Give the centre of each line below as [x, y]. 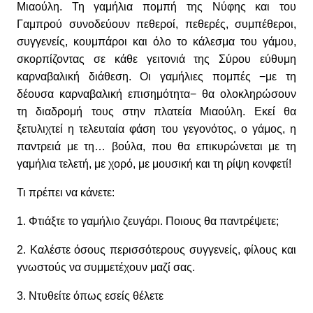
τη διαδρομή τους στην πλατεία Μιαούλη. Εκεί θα [156, 111]
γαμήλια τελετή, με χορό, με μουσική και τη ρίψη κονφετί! [154, 163]
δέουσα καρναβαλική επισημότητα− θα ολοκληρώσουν [156, 94]
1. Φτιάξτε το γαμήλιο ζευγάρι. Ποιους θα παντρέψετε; [148, 221]
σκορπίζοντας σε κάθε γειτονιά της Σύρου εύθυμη [156, 59]
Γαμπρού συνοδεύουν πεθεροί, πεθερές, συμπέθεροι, [156, 24]
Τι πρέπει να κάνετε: [66, 192]
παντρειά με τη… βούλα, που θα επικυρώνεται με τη [156, 146]
